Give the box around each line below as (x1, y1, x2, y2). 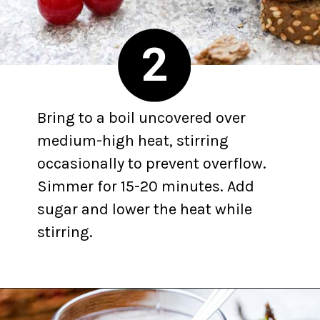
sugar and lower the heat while (37, 199, 253, 218)
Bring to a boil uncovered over (37, 108, 246, 126)
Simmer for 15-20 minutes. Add (37, 176, 255, 195)
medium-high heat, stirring (37, 131, 229, 149)
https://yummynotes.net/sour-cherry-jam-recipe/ (81, 302, 304, 314)
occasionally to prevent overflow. (37, 154, 267, 172)
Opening (40, 302, 79, 314)
